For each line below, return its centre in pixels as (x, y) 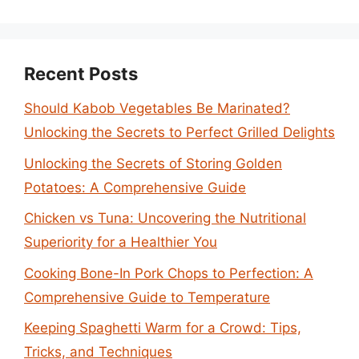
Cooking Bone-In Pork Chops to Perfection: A (169, 273)
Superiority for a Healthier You (121, 242)
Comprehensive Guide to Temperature (147, 297)
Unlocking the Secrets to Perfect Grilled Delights (179, 132)
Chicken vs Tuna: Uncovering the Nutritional (165, 218)
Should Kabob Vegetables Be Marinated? (157, 108)
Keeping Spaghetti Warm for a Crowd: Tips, (163, 328)
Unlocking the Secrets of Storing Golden (153, 163)
